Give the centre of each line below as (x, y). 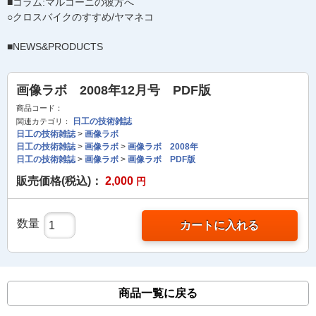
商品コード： (39, 108)
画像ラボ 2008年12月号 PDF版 (114, 90)
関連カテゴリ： (43, 121)
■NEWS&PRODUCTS (55, 47)
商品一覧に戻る (158, 293)
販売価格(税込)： (59, 181)
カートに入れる (220, 225)
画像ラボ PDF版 (162, 159)
